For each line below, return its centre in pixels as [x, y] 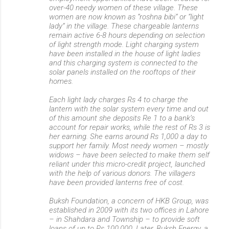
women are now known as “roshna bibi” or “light [127, 17]
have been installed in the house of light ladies [125, 54]
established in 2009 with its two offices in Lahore [129, 210]
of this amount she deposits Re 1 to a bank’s [122, 118]
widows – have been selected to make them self [129, 155]
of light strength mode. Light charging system [124, 44]
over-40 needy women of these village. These [123, 8]
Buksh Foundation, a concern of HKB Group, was [129, 201]
